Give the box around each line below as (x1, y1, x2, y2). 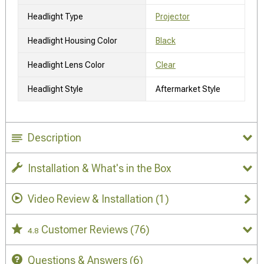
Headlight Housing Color (28, 35, 117, 45)
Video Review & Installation (25, 192, 156, 205)
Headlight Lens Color (28, 60, 105, 70)
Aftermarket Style (156, 84, 220, 94)
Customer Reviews (41, 223, 130, 236)
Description (28, 131, 81, 144)
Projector (156, 11, 190, 21)
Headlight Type (28, 11, 83, 21)
